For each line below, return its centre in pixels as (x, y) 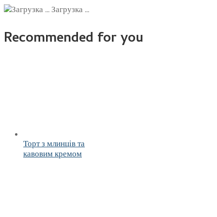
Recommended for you (74, 39)
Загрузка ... (69, 9)
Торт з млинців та (54, 144)
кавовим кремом (53, 154)
